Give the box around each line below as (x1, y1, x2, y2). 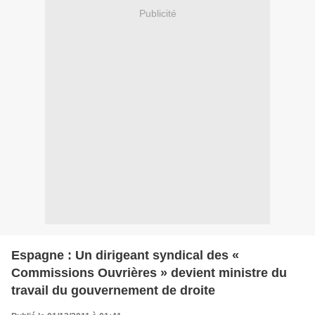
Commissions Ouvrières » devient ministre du (11, 266, 287, 280)
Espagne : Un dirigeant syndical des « (11, 248, 239, 262)
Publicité (139, 7, 176, 19)
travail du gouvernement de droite (11, 283, 215, 297)
